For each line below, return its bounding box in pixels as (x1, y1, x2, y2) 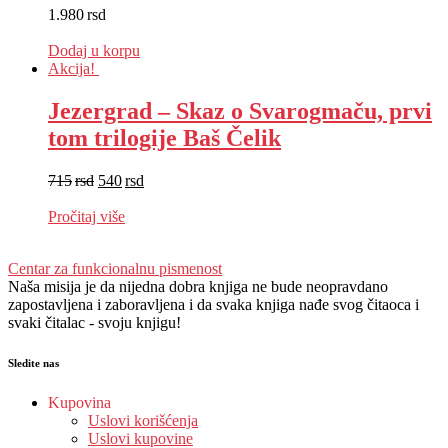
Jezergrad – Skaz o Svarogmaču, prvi (48, 98, 432, 125)
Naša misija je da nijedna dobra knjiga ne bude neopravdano (8, 278, 388, 296)
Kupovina (48, 394, 111, 412)
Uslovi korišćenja (88, 412, 198, 430)
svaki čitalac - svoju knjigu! (8, 314, 181, 332)
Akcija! (48, 60, 95, 78)
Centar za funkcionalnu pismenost (8, 260, 222, 278)
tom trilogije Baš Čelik (48, 125, 281, 152)
